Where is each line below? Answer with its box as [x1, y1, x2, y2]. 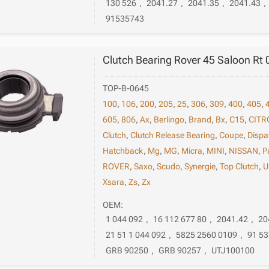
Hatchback [103, 146, 144, 156]
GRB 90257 [159, 245, 202, 255]
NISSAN [229, 146, 259, 156]
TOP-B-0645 [103, 83, 150, 94]
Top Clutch [220, 162, 259, 172]
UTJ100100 [211, 245, 255, 255]
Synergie [184, 162, 216, 172]
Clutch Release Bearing [130, 130, 216, 141]
